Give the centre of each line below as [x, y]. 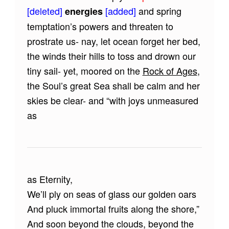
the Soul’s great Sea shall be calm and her [113, 85]
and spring [160, 10]
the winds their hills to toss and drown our [111, 55]
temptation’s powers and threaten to [100, 26]
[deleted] [46, 10]
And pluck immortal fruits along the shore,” [113, 209]
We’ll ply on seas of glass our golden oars [111, 194]
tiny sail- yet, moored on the [85, 70]
